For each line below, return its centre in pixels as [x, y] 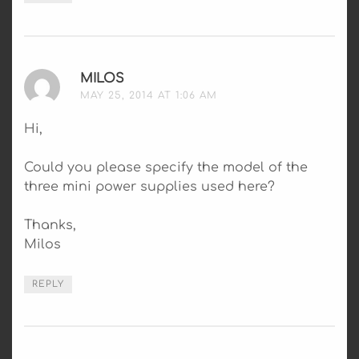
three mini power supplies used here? [149, 186]
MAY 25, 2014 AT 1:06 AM [149, 95]
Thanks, [50, 225]
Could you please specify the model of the [166, 167]
